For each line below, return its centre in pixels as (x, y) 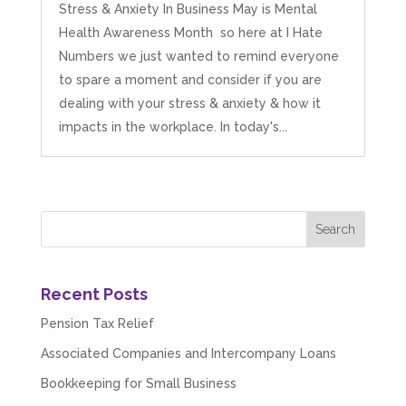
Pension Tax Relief (97, 323)
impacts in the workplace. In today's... (173, 127)
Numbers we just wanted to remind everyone (198, 57)
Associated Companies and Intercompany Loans (188, 353)
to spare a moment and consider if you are (190, 80)
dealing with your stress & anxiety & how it (189, 104)
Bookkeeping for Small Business (138, 383)
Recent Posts (94, 294)
